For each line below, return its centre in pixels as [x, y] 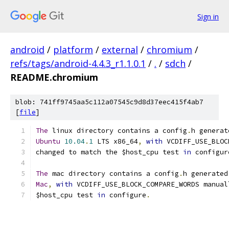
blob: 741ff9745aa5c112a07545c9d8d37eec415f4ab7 [109, 102]
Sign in [208, 16]
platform [73, 50]
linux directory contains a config [118, 131]
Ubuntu [48, 141]
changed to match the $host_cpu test [109, 152]
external [120, 50]
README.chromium [54, 77]
